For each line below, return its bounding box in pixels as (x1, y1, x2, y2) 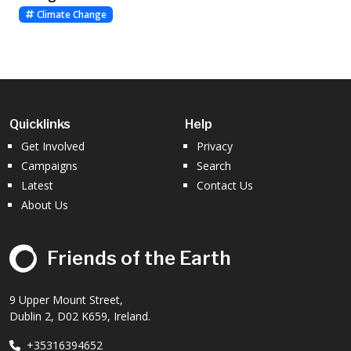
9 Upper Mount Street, (9, 291, 123, 307)
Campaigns (21, 157, 78, 173)
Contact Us (197, 177, 253, 193)
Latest (21, 177, 53, 193)
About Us (21, 197, 68, 212)
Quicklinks (9, 116, 71, 132)
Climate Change (34, 7, 107, 21)
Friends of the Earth (47, 246, 231, 270)
